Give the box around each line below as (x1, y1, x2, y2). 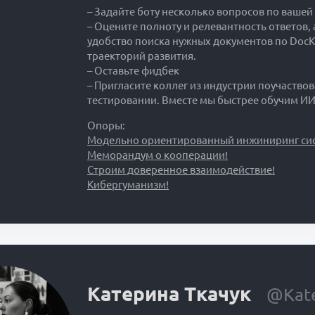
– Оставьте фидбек (87, 65, 179, 77)
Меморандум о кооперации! (87, 149, 228, 162)
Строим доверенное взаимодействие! (87, 164, 275, 176)
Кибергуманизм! (87, 179, 169, 191)
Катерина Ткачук (87, 283, 251, 304)
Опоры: (87, 120, 125, 132)
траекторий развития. (87, 50, 196, 63)
